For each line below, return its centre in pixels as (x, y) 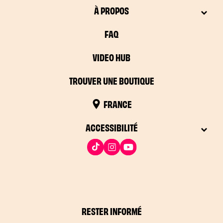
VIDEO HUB (111, 57)
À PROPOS (111, 10)
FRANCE (118, 104)
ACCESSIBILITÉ (111, 127)
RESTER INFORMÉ (111, 211)
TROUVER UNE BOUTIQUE (111, 81)
